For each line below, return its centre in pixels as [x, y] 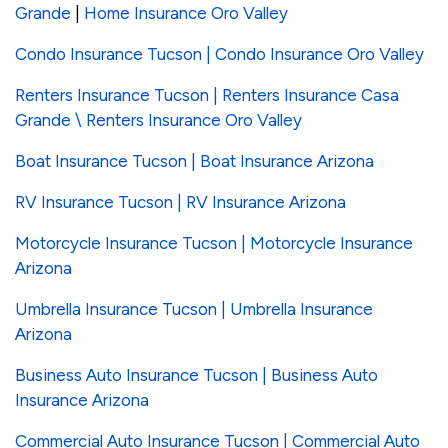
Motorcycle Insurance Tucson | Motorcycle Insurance [214, 243]
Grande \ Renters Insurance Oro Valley [158, 120]
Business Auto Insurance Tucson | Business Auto [196, 375]
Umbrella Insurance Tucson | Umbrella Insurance [194, 309]
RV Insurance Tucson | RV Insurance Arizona [180, 202]
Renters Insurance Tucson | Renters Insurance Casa [207, 95]
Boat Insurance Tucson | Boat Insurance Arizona [194, 161]
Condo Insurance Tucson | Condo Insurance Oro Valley [219, 54]
